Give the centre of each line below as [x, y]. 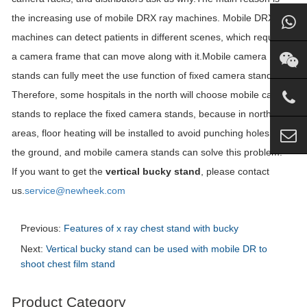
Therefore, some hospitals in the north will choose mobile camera [153, 95]
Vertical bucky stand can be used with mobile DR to [157, 249]
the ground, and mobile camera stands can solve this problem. [147, 152]
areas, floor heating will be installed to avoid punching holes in [146, 133]
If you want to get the [59, 171]
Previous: [42, 228]
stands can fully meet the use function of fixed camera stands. [146, 75]
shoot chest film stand [68, 264]
